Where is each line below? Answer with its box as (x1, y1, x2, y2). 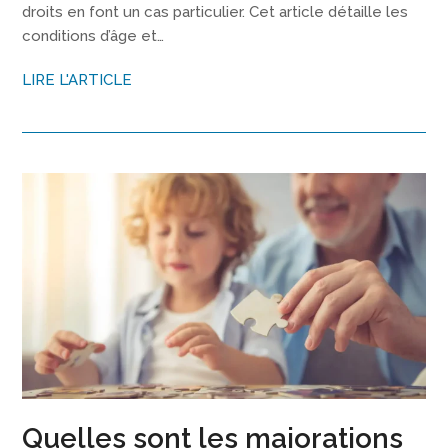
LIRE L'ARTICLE (22, 71, 133, 90)
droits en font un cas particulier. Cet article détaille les (22, 3, 409, 22)
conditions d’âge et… (22, 27, 165, 46)
